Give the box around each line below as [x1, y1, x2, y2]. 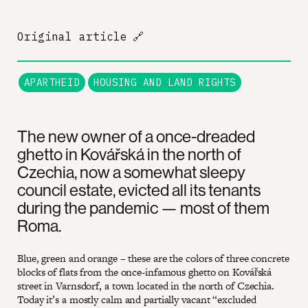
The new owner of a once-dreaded [17, 125, 255, 146]
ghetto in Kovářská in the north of [17, 143, 241, 164]
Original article [17, 29, 127, 43]
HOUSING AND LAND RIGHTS [93, 75, 236, 89]
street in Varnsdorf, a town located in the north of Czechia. [17, 278, 274, 293]
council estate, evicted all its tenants [17, 179, 261, 200]
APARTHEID [24, 75, 80, 89]
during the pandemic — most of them [17, 197, 269, 218]
